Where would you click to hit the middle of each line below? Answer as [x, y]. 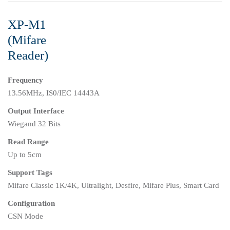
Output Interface [36, 111]
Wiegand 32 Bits [34, 124]
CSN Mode [25, 216]
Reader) [28, 55]
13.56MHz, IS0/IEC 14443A [54, 93]
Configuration [31, 204]
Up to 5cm [25, 155]
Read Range [28, 142]
